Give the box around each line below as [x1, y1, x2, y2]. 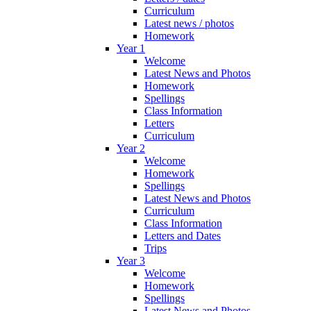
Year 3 [117, 254, 145, 267]
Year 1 [117, 42, 145, 54]
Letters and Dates [144, 229, 221, 242]
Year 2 [117, 142, 145, 154]
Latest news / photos [144, 17, 234, 29]
